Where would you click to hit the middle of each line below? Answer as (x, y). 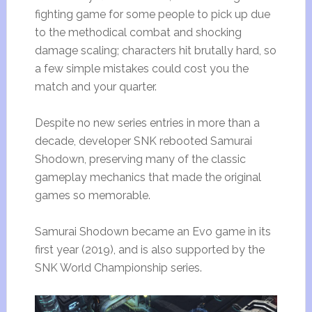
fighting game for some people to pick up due (152, 14)
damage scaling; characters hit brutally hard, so (155, 50)
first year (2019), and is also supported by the (149, 249)
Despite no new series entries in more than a (147, 123)
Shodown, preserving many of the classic (140, 159)
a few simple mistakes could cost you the (141, 68)
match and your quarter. (95, 86)
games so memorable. (92, 195)
